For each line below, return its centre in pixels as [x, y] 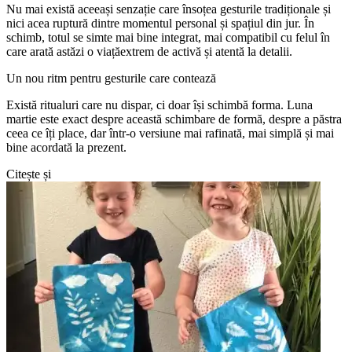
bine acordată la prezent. [66, 147]
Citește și [29, 174]
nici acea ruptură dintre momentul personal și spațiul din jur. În [160, 23]
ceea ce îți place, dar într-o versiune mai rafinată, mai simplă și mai [170, 133]
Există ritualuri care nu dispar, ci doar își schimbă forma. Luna [159, 104]
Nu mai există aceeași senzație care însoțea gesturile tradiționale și [169, 9]
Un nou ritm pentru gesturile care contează [111, 78]
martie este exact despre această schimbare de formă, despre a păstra [174, 119]
